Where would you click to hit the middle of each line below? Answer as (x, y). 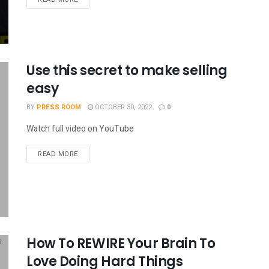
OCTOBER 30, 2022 (122, 107)
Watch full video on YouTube (80, 129)
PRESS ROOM (59, 107)
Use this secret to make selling (127, 71)
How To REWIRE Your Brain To (121, 243)
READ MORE (58, 154)
